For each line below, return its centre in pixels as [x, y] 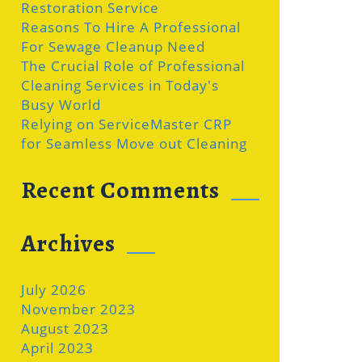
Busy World [61, 105]
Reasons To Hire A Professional [131, 27]
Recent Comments [120, 190]
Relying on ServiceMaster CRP [126, 124]
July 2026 [54, 290]
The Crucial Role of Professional [133, 66]
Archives [68, 243]
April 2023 [57, 348]
